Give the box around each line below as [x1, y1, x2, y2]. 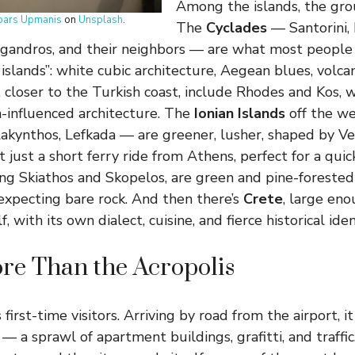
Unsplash [78, 13, 123, 28]
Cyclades [206, 18, 267, 38]
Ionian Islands [194, 104, 285, 124]
